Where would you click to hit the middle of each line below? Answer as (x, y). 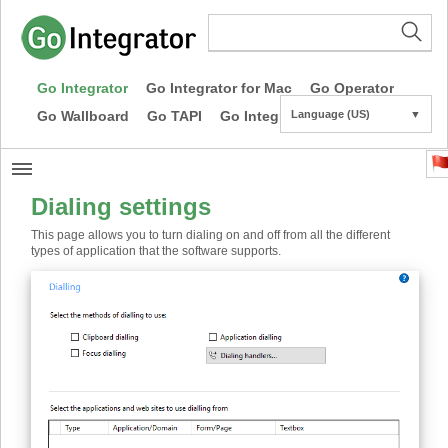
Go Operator (352, 88)
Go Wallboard (83, 116)
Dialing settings (121, 206)
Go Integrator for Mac (219, 88)
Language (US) (330, 114)
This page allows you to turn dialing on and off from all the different (210, 235)
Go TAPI (174, 116)
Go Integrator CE (277, 116)
